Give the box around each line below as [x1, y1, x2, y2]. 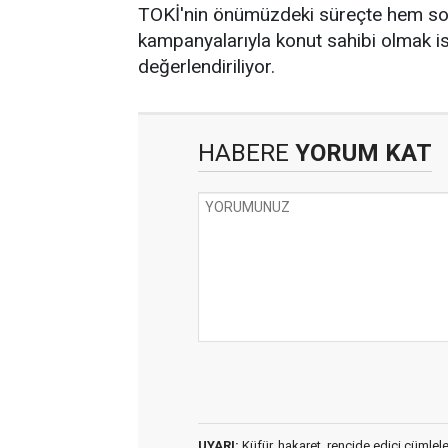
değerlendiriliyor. [138, 55, 275, 78]
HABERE [198, 139, 289, 167]
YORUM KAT [289, 139, 432, 167]
